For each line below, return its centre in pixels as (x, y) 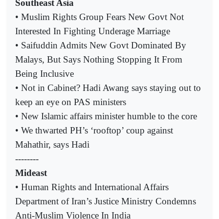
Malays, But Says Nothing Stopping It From (99, 59)
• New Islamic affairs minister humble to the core (106, 116)
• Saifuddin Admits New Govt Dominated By (101, 45)
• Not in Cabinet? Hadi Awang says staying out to (108, 88)
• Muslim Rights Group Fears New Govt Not (99, 17)
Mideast (31, 173)
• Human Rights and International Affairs (92, 187)
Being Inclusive (44, 73)
